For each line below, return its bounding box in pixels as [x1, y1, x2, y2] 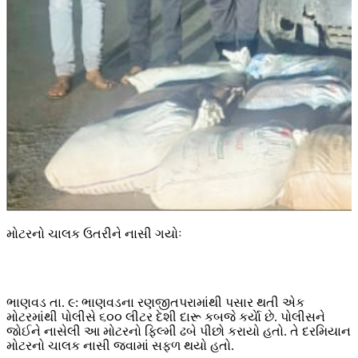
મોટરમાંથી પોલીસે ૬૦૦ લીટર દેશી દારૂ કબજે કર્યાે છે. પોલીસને [6, 310, 325, 324]
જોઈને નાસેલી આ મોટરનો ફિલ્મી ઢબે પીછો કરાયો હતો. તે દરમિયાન [6, 324, 351, 339]
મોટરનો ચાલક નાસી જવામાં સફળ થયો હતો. [6, 339, 234, 353]
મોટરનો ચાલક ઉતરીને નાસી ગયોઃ [6, 227, 182, 241]
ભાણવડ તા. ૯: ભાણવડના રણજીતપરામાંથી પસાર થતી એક [6, 296, 304, 310]
